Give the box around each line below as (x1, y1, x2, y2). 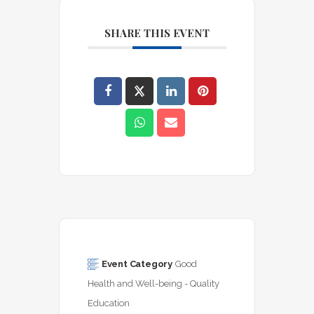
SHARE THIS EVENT (104, 25, 210, 40)
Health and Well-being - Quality (88, 278, 221, 289)
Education (88, 297, 130, 308)
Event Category (101, 258, 173, 269)
